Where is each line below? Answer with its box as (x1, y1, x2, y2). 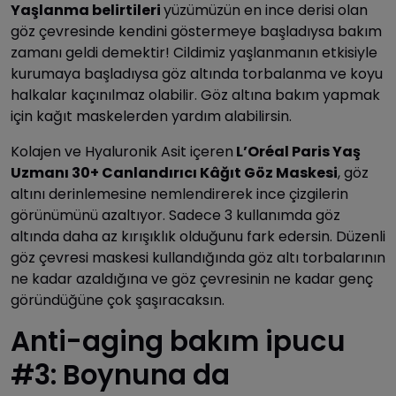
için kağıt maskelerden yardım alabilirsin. (11, 106, 292, 127)
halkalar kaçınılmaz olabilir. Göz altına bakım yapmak (11, 85, 380, 106)
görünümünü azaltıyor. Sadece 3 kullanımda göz (11, 205, 340, 226)
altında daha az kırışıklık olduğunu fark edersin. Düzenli (11, 226, 385, 247)
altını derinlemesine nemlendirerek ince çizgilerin (11, 184, 348, 205)
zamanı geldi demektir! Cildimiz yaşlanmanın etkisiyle (11, 42, 377, 64)
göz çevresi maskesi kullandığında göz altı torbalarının (11, 247, 385, 269)
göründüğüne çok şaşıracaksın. (11, 290, 228, 311)
